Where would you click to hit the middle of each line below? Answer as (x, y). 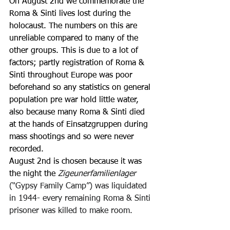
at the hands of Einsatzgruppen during (80, 125)
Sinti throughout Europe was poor (72, 75)
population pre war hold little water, (75, 100)
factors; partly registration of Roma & (78, 63)
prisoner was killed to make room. (72, 211)
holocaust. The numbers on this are (74, 26)
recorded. (28, 149)
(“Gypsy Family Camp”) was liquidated (79, 186)
